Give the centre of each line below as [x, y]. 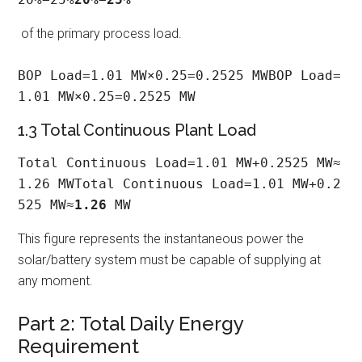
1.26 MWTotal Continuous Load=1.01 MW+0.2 [180, 183]
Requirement [79, 346]
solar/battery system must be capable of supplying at [170, 259]
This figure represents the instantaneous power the [161, 238]
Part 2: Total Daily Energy [131, 323]
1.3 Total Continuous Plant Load [137, 130]
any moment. [56, 280]
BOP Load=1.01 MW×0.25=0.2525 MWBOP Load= [180, 75]
